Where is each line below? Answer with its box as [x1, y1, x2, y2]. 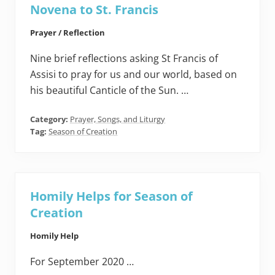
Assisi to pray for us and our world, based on [30, 68, 237, 82]
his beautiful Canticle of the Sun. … [30, 83, 188, 98]
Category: [30, 114, 70, 125]
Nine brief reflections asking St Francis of [30, 52, 218, 66]
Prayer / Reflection [30, 27, 105, 39]
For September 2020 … [30, 255, 134, 269]
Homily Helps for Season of [30, 188, 193, 205]
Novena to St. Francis [30, 1, 158, 18]
